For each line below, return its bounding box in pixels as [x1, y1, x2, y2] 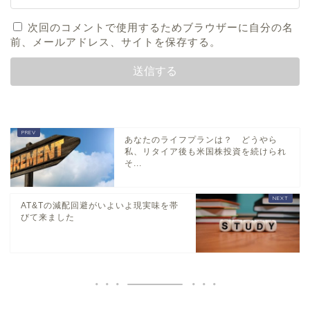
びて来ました [21, 212, 75, 222]
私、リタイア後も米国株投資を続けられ [125, 146, 286, 156]
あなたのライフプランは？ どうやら [125, 134, 277, 145]
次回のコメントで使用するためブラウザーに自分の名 [28, 21, 293, 33]
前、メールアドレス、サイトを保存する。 [10, 35, 221, 48]
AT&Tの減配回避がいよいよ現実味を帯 [21, 200, 179, 210]
